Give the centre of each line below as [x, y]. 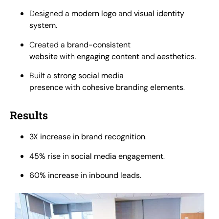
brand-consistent [99, 44]
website [44, 56]
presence [46, 87]
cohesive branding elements [133, 87]
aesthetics [176, 56]
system [43, 25]
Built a [41, 75]
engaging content [108, 56]
